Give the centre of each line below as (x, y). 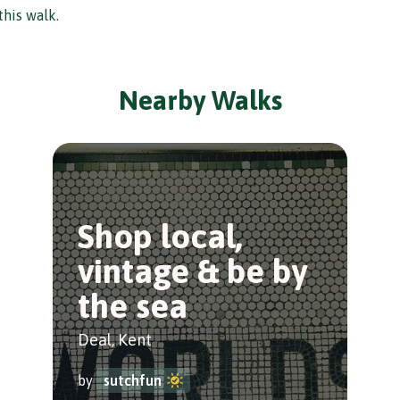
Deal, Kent (115, 340)
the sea (133, 306)
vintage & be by (192, 271)
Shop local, (160, 236)
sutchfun (133, 380)
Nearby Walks (200, 100)
